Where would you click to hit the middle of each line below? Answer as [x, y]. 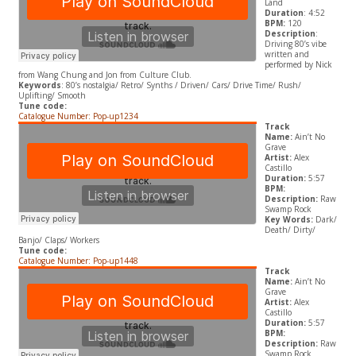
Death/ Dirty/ [290, 230]
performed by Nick [298, 65]
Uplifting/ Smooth [52, 96]
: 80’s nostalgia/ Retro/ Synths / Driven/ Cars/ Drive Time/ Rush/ [181, 85]
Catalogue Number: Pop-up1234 [78, 116]
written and [286, 54]
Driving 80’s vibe [295, 44]
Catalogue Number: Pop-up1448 [79, 261]
